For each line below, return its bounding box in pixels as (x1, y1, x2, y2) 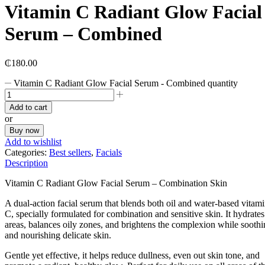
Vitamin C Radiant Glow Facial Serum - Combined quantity (14, 77, 238, 88)
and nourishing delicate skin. (5, 230, 111, 240)
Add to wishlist (5, 136, 62, 147)
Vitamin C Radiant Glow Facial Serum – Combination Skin (5, 177, 227, 188)
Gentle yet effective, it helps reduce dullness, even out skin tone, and (5, 250, 260, 260)
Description (5, 157, 48, 168)
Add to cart (9, 102, 47, 112)
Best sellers (49, 147, 91, 157)
